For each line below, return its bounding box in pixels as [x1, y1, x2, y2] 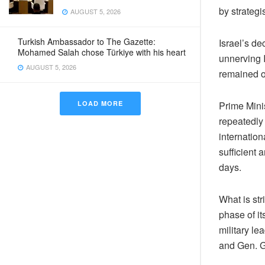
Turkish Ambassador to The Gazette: [18, 35, 156, 47]
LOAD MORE [77, 99, 123, 108]
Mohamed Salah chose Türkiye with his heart [18, 46, 186, 58]
